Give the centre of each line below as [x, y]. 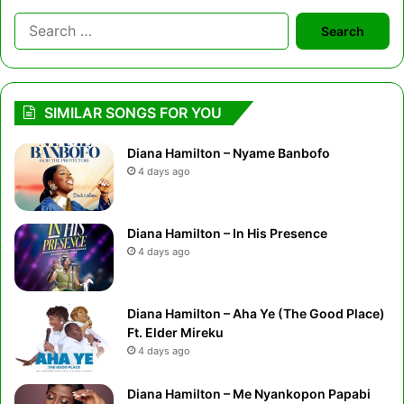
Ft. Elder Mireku [175, 332]
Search [311, 20]
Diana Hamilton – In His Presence [227, 233]
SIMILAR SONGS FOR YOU [133, 112]
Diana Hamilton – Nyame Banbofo [229, 152]
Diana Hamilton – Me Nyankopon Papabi [249, 393]
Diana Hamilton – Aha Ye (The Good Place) [256, 313]
